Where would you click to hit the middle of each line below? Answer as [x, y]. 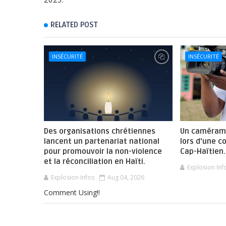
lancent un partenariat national [102, 142]
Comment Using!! [72, 193]
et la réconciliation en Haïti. [95, 162]
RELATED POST [74, 25]
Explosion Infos [73, 178]
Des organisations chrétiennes [100, 131]
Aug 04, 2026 [126, 178]
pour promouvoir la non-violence [103, 152]
